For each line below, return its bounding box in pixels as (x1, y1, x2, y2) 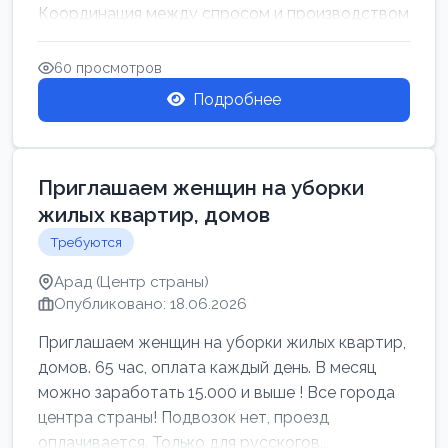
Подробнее (193, 90, 281, 109)
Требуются (50, 234, 122, 250)
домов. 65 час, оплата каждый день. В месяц (38, 358, 376, 377)
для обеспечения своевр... (38, 29, 237, 48)
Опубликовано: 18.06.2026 (54, 295, 247, 313)
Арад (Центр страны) (54, 273, 209, 291)
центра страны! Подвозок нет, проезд (38, 408, 329, 427)
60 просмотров (54, 59, 162, 76)
